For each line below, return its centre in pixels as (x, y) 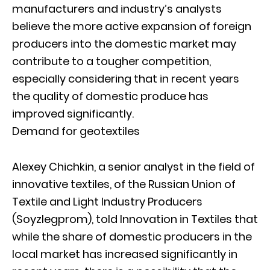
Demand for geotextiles (76, 131)
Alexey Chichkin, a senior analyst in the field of (133, 166)
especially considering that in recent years (126, 78)
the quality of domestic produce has (110, 96)
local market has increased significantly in (125, 254)
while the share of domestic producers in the (132, 236)
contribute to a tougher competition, (111, 61)
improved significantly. (73, 113)
